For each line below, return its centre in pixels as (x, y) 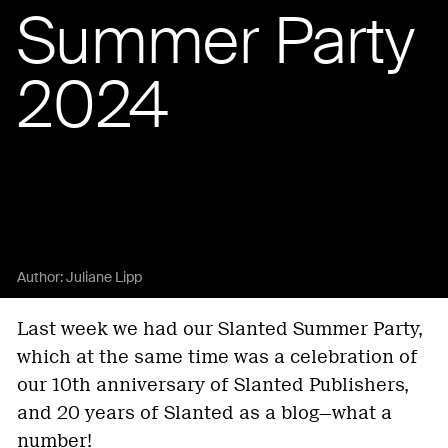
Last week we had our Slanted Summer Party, (220, 328)
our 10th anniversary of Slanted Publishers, (213, 384)
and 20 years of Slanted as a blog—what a (204, 412)
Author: (41, 276)
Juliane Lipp (104, 276)
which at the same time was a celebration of (217, 356)
